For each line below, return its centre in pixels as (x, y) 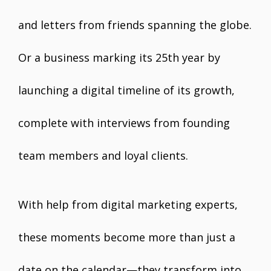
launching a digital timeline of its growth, (126, 90)
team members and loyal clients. (103, 155)
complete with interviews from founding (124, 123)
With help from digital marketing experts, (128, 204)
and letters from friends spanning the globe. (135, 25)
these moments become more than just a (127, 237)
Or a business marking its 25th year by (119, 57)
